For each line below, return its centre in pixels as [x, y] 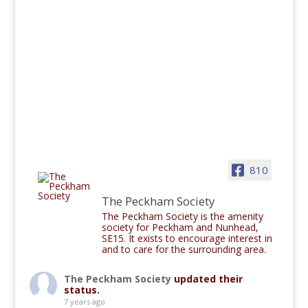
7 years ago [84, 301]
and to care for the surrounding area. [184, 249]
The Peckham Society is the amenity [182, 216]
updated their [208, 279]
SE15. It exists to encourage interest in [187, 238]
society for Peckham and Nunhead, [180, 227]
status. [81, 290]
